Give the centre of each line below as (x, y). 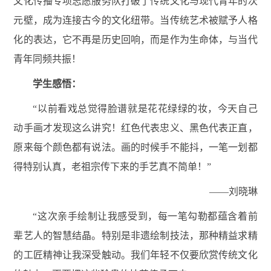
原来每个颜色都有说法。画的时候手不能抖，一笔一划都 (135, 147)
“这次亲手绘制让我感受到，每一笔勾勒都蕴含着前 (145, 216)
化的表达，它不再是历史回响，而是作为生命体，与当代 (135, 39)
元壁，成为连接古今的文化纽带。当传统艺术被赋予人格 (135, 20)
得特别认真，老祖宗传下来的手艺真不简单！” (113, 166)
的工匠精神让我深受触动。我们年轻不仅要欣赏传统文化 (135, 255)
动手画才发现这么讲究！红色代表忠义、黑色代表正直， (135, 128)
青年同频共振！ (47, 59)
